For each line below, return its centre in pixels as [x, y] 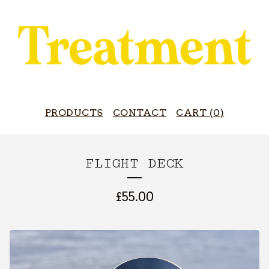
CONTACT [140, 113]
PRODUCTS [74, 113]
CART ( [195, 113]
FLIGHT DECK [134, 164]
